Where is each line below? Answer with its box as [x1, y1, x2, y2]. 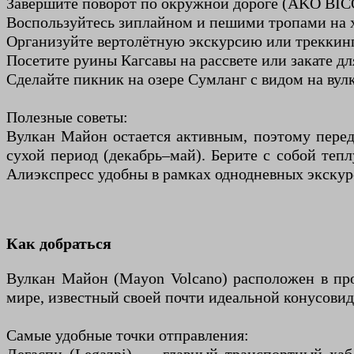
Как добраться [6, 235, 111, 253]
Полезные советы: [6, 108, 128, 126]
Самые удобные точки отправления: [6, 326, 249, 345]
